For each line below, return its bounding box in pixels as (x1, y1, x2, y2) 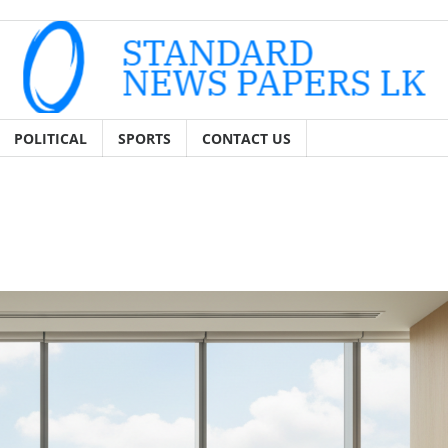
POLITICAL (14, 128, 87, 148)
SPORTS (118, 128, 171, 148)
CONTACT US (202, 128, 291, 148)
